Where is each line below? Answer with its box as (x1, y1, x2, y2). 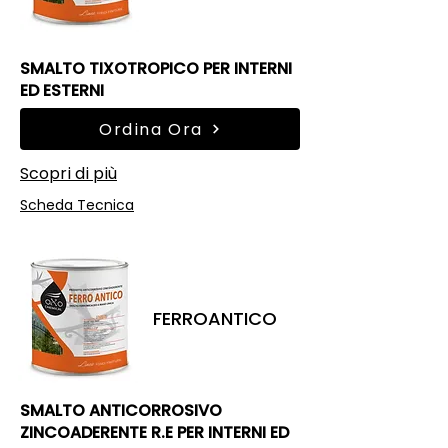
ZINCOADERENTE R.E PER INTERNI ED (20, 421, 289, 444)
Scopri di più (20, 162, 117, 185)
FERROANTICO (153, 306, 277, 331)
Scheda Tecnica (20, 195, 134, 215)
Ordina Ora (99, 117, 203, 141)
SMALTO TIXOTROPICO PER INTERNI (20, 57, 292, 80)
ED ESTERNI (20, 79, 104, 102)
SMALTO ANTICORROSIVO (20, 399, 222, 422)
